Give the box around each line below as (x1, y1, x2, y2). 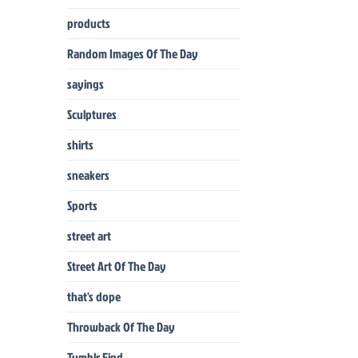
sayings (66, 74, 104, 93)
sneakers (66, 165, 109, 184)
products (66, 14, 110, 32)
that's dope (66, 287, 121, 305)
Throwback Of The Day (66, 317, 175, 336)
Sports (66, 196, 97, 214)
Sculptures (66, 105, 117, 123)
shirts (66, 135, 93, 153)
